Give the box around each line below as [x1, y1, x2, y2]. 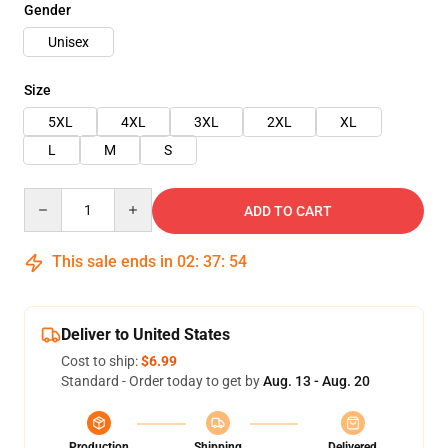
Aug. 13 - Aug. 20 [263, 373, 370, 389]
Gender [24, 2, 71, 18]
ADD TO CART [244, 203, 332, 219]
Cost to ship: [61, 353, 141, 369]
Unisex [48, 34, 89, 50]
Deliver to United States [61, 325, 230, 344]
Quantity [23, 189, 78, 205]
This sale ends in [48, 252, 177, 271]
